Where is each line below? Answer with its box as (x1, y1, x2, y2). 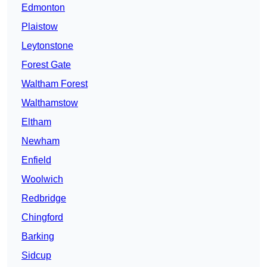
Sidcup (21, 250, 51, 261)
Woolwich (21, 174, 63, 185)
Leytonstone (21, 41, 73, 51)
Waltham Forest (21, 79, 88, 89)
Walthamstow (21, 98, 78, 108)
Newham (21, 136, 60, 147)
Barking (21, 231, 54, 242)
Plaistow (21, 21, 58, 32)
